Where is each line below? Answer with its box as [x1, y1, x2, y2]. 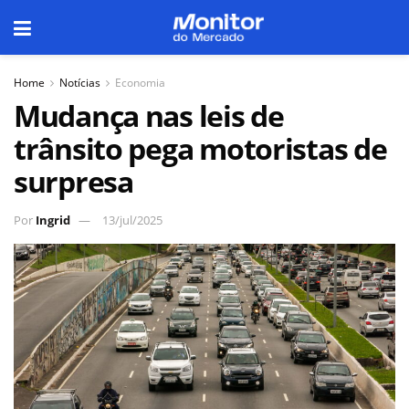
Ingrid [36, 211, 70, 228]
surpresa [14, 162, 133, 201]
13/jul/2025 [102, 211, 163, 228]
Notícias [59, 75, 100, 90]
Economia [115, 75, 165, 90]
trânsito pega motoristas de [14, 129, 387, 168]
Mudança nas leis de [14, 96, 284, 135]
